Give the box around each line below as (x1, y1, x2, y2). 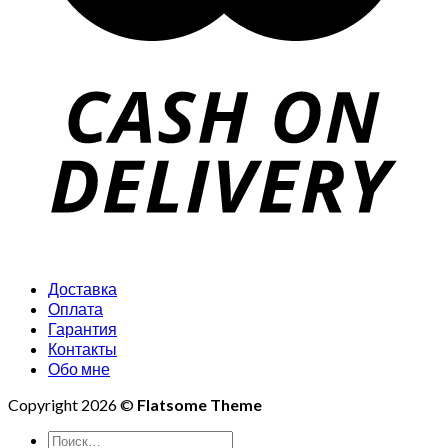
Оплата (48, 299, 103, 318)
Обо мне (48, 359, 110, 378)
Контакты (48, 339, 117, 358)
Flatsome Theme (137, 395, 262, 414)
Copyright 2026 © (8, 395, 137, 414)
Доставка (48, 279, 117, 298)
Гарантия (48, 319, 117, 338)
